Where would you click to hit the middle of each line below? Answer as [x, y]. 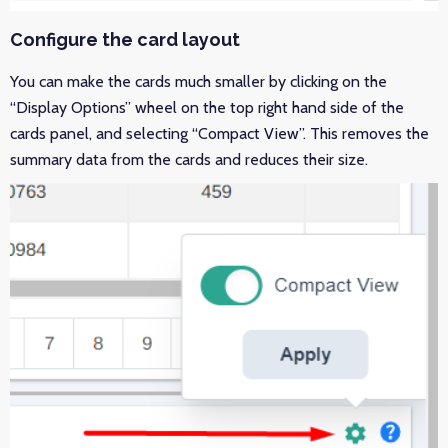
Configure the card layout [127, 40]
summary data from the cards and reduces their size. [189, 160]
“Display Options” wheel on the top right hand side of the [207, 108]
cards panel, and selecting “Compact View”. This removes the [219, 134]
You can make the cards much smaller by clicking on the [198, 82]
